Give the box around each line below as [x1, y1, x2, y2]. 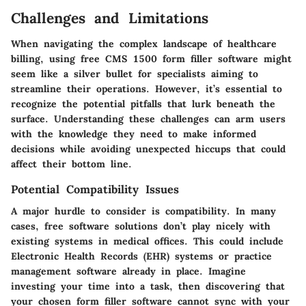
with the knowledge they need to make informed [11, 128, 256, 141]
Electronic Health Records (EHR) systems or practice [11, 250, 272, 263]
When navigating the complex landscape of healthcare [11, 38, 277, 51]
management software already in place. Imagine [11, 265, 246, 278]
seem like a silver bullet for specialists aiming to [11, 68, 258, 81]
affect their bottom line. [11, 158, 132, 171]
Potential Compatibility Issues [11, 182, 179, 197]
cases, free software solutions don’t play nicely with [11, 220, 270, 233]
